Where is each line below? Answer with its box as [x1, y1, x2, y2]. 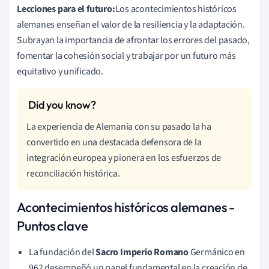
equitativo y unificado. [17, 64, 103, 78]
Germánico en [188, 245, 246, 259]
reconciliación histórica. [26, 166, 120, 180]
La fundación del [29, 245, 96, 259]
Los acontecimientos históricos [115, 2, 237, 16]
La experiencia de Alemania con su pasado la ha [26, 119, 211, 133]
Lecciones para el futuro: [17, 2, 115, 16]
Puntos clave [17, 217, 88, 234]
